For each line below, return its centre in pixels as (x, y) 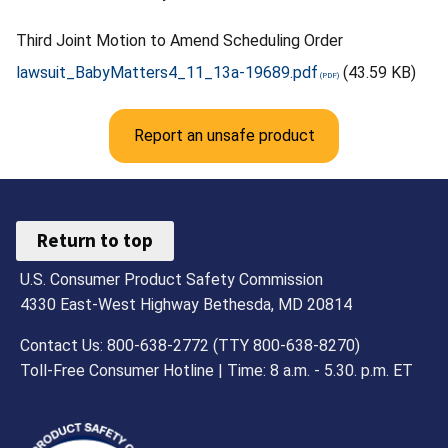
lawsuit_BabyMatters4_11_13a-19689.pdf (167, 72)
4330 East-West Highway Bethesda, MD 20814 (186, 304)
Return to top (95, 240)
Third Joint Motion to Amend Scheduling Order (179, 40)
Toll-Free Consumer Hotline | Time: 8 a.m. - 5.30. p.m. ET (217, 370)
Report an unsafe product (224, 135)
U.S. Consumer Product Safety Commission (172, 279)
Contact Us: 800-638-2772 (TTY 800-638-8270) (190, 345)
